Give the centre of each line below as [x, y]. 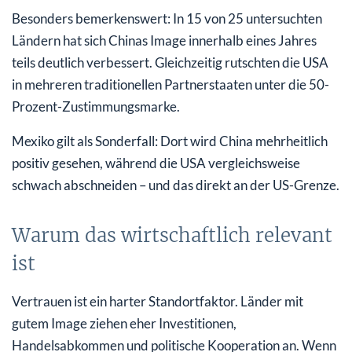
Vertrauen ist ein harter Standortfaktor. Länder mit [158, 301]
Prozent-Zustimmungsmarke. [96, 106]
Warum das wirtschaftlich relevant [172, 235]
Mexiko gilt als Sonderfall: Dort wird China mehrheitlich [170, 141]
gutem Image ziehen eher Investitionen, [124, 323]
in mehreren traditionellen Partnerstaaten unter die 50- [170, 84]
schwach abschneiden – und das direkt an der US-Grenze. [176, 185]
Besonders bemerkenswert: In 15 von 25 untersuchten [167, 18]
